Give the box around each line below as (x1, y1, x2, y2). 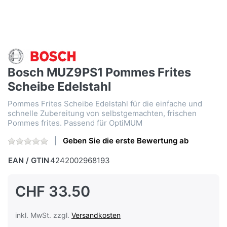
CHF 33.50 (15, 182, 90, 201)
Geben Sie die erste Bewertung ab (63, 136, 188, 146)
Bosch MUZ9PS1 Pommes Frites (8, 65, 191, 80)
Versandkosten (71, 211, 121, 220)
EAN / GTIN (8, 156, 49, 166)
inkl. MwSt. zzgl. (15, 211, 71, 220)
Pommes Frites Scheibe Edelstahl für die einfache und (8, 99, 202, 109)
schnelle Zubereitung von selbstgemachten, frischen (8, 108, 197, 119)
